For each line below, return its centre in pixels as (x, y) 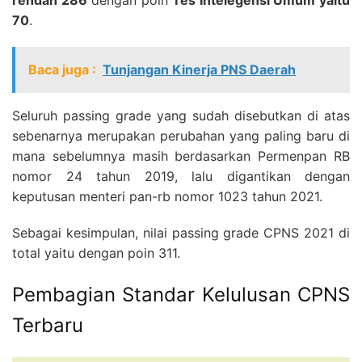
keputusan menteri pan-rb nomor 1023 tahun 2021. (167, 197)
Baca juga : (62, 70)
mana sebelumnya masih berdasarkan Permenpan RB (181, 156)
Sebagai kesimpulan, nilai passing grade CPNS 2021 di (181, 233)
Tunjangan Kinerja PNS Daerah (199, 70)
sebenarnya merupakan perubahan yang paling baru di (181, 136)
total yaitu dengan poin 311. (96, 253)
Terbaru (48, 326)
